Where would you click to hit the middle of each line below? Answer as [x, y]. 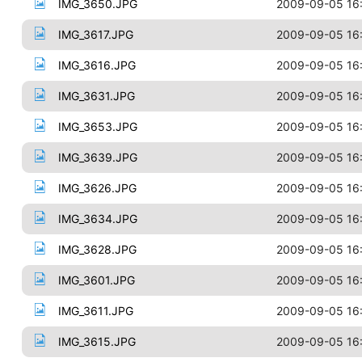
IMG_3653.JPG [97, 126]
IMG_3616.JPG [97, 65]
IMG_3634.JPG [97, 219]
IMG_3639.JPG [97, 157]
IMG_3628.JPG [97, 249]
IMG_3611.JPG [95, 311]
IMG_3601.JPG [96, 280]
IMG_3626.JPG [97, 188]
